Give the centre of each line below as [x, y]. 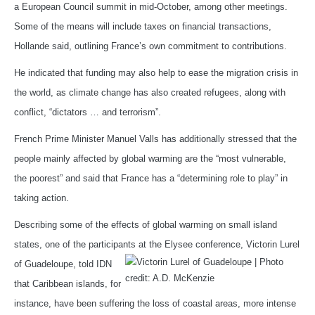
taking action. [41, 198]
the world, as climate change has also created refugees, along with [150, 92]
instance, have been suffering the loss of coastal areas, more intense [155, 303]
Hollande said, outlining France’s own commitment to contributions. [150, 46]
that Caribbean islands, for [67, 283]
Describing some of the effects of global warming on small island [146, 224]
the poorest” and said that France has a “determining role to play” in [151, 178]
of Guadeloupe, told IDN [63, 264]
